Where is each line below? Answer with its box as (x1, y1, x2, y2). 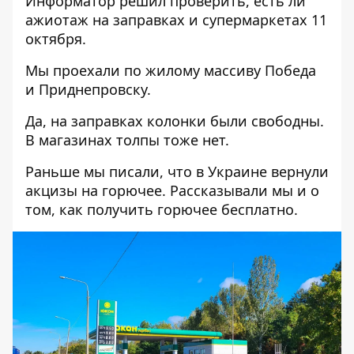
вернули (271, 162, 329, 181)
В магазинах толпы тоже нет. (25, 130, 229, 149)
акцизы (25, 181, 77, 200)
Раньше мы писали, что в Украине (25, 162, 271, 181)
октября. (25, 29, 86, 48)
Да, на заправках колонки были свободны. (25, 111, 324, 130)
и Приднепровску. (25, 80, 151, 99)
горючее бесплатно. (157, 200, 298, 219)
